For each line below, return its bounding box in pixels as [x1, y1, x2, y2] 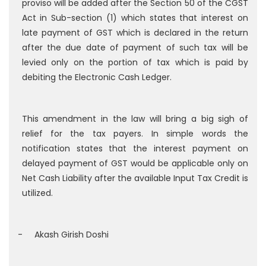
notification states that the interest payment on [21, 142, 248, 155]
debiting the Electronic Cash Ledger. [21, 71, 172, 84]
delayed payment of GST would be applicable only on [21, 157, 248, 170]
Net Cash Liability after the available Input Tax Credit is [21, 172, 248, 185]
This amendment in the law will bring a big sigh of [21, 113, 248, 125]
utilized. [21, 187, 53, 199]
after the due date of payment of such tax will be [21, 42, 248, 54]
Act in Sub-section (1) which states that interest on [21, 12, 248, 24]
